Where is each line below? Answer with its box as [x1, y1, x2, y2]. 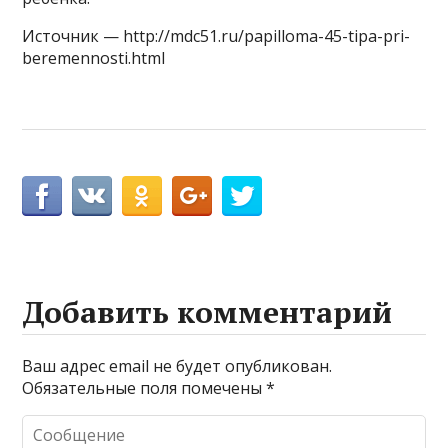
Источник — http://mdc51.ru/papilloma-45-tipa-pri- [22, 24, 411, 47]
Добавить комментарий [22, 291, 393, 332]
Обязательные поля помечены [22, 376, 267, 399]
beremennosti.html [22, 46, 166, 69]
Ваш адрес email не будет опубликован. [22, 354, 333, 377]
